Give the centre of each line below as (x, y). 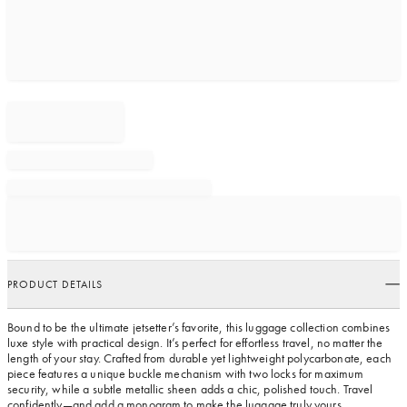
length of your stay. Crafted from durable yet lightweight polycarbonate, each (199, 358)
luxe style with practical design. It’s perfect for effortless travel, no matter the (195, 343)
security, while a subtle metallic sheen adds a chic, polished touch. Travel (190, 389)
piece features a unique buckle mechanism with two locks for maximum (186, 374)
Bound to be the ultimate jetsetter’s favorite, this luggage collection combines (199, 328)
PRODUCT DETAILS (55, 285)
